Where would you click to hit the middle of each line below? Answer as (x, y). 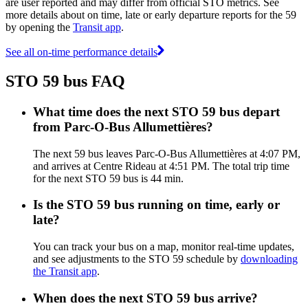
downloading (269, 259)
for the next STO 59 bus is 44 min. (108, 178)
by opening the (39, 27)
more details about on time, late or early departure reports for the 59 (151, 15)
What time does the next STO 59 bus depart (156, 111)
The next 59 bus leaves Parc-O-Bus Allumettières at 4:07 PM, (167, 153)
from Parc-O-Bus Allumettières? (123, 126)
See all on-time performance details (81, 52)
